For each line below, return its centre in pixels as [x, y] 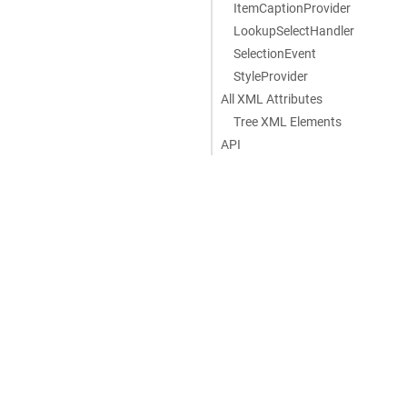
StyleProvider [270, 76]
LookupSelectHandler [293, 30]
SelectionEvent [274, 53]
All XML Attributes [272, 99]
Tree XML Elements [287, 121]
